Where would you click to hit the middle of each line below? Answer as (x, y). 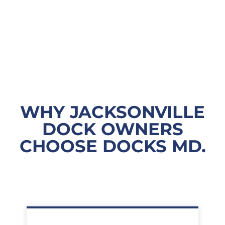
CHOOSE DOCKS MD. (113, 146)
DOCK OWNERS (113, 129)
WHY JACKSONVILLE (113, 112)
